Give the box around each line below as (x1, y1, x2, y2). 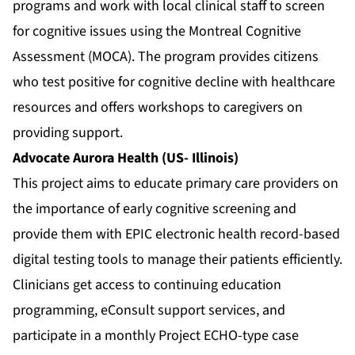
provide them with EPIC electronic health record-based (13, 224, 340, 245)
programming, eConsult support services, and (13, 300, 285, 321)
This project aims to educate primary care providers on (13, 174, 338, 194)
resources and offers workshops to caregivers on (13, 97, 303, 118)
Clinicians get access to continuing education (13, 275, 281, 296)
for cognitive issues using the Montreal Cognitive (13, 21, 301, 42)
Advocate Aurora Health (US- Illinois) (13, 148, 239, 169)
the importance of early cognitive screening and (13, 199, 296, 219)
